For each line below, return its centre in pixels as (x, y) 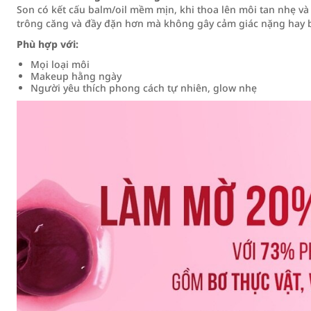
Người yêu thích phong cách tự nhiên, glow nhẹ (144, 88)
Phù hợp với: (48, 44)
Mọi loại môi (60, 64)
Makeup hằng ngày (76, 76)
